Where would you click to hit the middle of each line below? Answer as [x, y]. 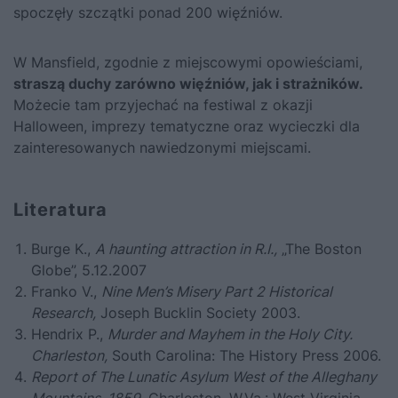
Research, [64, 312]
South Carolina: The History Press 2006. [244, 355]
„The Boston [319, 248]
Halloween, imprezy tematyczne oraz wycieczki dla [187, 126]
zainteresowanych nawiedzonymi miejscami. [162, 147]
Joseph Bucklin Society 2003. [198, 312]
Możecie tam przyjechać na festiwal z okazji [163, 104]
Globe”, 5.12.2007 [89, 270]
